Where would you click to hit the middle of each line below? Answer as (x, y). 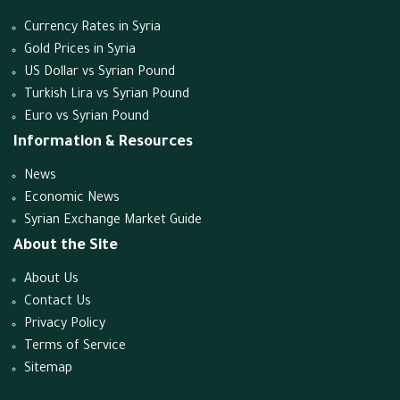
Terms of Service (75, 347)
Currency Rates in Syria (92, 29)
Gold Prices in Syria (80, 51)
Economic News (72, 199)
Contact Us (58, 303)
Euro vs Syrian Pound (87, 118)
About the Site (66, 247)
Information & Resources (103, 143)
